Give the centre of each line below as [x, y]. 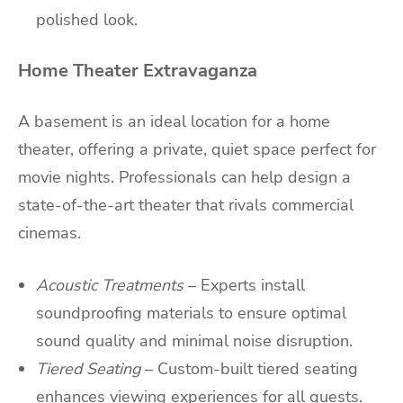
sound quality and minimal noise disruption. [194, 340]
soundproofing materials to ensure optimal [191, 313]
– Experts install [246, 285]
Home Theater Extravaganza [138, 71]
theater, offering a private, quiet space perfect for [197, 149]
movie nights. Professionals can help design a [184, 177]
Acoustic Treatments [110, 285]
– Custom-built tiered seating [251, 368]
